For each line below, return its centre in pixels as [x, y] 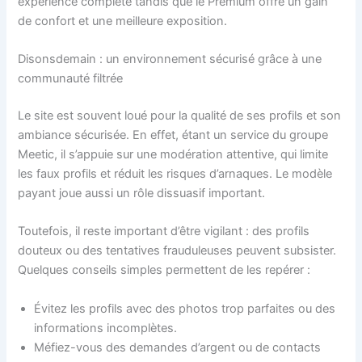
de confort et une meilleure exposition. [123, 21]
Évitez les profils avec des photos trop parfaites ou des [185, 308]
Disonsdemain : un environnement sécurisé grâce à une [170, 59]
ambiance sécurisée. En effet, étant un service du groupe [173, 135]
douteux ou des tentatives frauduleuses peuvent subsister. [177, 251]
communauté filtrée [71, 79]
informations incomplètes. [106, 328]
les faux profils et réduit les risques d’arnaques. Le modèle [175, 174]
